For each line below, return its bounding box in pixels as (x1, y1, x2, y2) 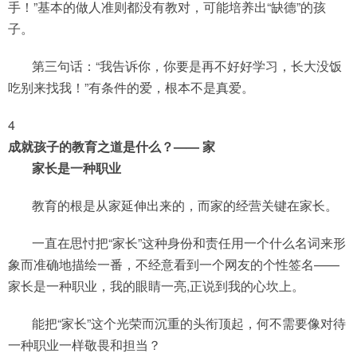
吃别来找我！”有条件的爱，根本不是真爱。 (8, 78, 254, 96)
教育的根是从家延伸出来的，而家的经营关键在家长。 (32, 196, 338, 214)
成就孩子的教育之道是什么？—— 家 (8, 137, 215, 155)
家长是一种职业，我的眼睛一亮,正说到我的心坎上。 (8, 277, 304, 295)
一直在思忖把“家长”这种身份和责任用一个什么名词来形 (32, 233, 346, 252)
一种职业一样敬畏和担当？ (8, 335, 161, 354)
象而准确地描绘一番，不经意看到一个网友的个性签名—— (8, 255, 339, 273)
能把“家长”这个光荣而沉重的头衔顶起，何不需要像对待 (32, 314, 346, 332)
